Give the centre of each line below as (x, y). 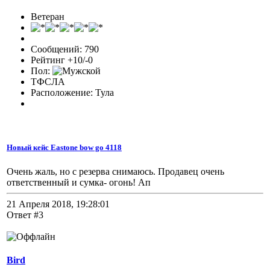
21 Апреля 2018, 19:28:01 (58, 204)
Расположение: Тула (72, 93)
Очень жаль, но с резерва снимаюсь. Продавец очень (115, 171)
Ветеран (48, 17)
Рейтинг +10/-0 (62, 60)
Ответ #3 (25, 215)
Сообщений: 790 (65, 49)
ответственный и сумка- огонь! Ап (79, 182)
